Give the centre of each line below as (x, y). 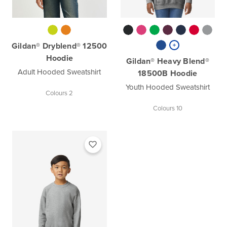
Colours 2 (60, 93)
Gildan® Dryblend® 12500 (59, 46)
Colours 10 (167, 108)
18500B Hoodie (168, 73)
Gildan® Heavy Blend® (167, 61)
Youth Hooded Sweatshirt (167, 87)
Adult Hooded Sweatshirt (60, 72)
